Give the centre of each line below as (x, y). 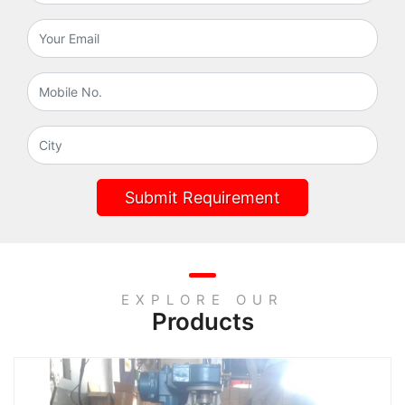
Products (202, 321)
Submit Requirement (202, 198)
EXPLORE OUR (202, 300)
